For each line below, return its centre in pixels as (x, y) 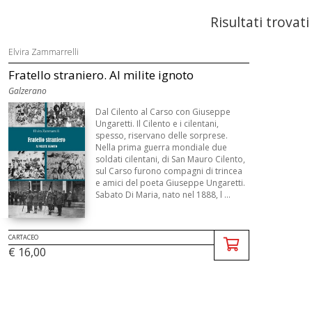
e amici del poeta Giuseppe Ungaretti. (170, 183)
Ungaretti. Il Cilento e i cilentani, (157, 124)
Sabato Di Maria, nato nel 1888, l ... (163, 195)
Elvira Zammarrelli (43, 52)
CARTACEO (23, 237)
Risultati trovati (259, 22)
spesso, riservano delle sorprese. (161, 135)
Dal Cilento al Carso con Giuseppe (163, 112)
